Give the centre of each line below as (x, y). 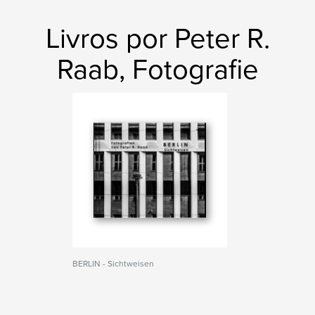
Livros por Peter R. (157, 39)
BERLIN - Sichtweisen (114, 264)
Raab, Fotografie (157, 70)
